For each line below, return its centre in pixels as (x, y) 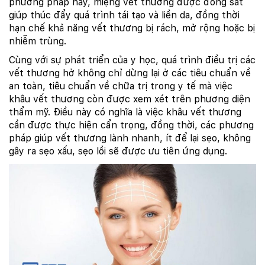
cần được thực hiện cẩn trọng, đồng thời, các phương (131, 125)
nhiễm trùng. (38, 41)
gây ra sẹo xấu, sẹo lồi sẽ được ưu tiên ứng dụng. (118, 151)
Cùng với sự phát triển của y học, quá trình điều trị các (132, 60)
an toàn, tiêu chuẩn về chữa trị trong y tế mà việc (121, 86)
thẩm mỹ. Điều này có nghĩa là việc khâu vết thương (125, 112)
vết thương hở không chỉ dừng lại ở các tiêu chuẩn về (130, 73)
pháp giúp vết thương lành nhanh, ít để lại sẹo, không (130, 138)
